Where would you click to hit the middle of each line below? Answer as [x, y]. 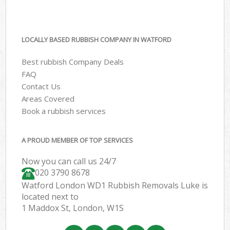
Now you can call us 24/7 [69, 161]
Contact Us [41, 86]
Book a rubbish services [64, 111]
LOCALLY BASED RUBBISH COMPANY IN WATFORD [97, 40]
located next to [50, 197]
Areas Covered [48, 98]
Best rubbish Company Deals [73, 61]
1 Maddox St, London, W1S [73, 208]
